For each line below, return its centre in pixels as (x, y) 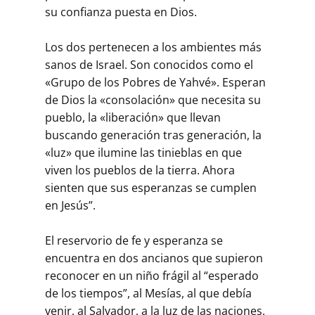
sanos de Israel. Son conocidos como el (149, 64)
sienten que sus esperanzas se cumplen (151, 187)
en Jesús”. (70, 205)
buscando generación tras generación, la (153, 135)
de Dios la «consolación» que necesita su (153, 99)
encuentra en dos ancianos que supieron (154, 258)
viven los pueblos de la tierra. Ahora (140, 170)
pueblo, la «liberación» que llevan (133, 117)
